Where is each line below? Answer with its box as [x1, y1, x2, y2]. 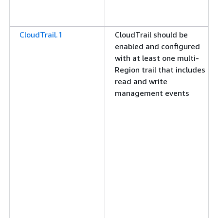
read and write [115, 76, 167, 86]
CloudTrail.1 [19, 30, 62, 39]
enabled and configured [115, 41, 200, 51]
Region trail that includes [115, 65, 205, 74]
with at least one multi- [115, 53, 199, 63]
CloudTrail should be [115, 30, 188, 39]
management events [115, 88, 189, 98]
